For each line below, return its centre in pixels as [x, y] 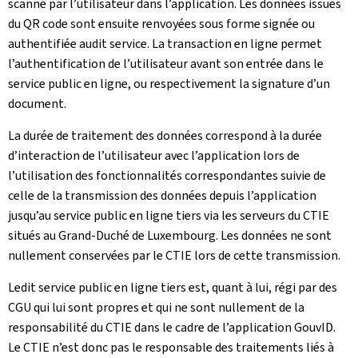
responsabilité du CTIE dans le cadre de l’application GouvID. [172, 327]
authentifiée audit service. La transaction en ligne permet [165, 43]
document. [37, 103]
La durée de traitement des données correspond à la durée [165, 135]
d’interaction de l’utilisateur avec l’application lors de [154, 155]
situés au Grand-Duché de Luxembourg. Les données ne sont [170, 235]
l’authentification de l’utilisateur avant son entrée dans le [166, 63]
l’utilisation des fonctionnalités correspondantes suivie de [167, 175]
